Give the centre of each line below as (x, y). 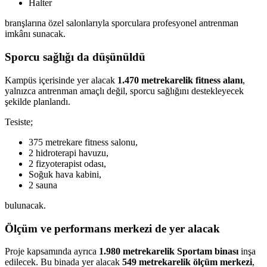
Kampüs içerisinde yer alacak (61, 80)
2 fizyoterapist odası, (67, 163)
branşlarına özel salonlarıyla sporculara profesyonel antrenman (122, 23)
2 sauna (43, 185)
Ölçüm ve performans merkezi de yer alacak (112, 228)
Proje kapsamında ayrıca (52, 252)
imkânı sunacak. (35, 34)
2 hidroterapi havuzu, (69, 153)
